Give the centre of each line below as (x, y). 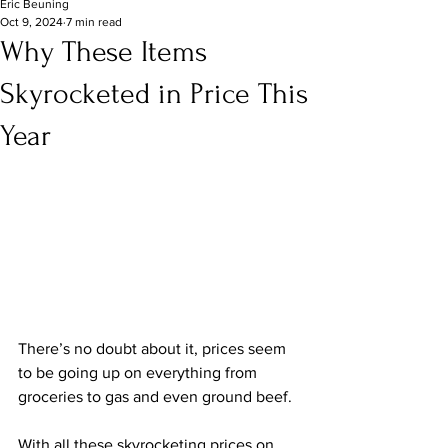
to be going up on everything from (139, 372)
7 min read (94, 22)
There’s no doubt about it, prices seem (154, 348)
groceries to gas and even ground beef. (155, 396)
